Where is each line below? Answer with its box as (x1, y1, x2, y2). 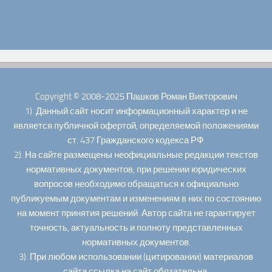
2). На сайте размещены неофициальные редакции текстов (14, 149, 258, 161)
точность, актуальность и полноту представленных (29, 222, 243, 234)
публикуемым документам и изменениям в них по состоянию (11, 193, 261, 205)
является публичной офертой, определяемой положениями (13, 120, 259, 132)
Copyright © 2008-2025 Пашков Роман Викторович (35, 91, 237, 103)
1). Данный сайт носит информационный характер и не (24, 106, 248, 117)
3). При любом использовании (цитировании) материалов (19, 251, 253, 263)
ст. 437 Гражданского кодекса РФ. (67, 135, 205, 146)
